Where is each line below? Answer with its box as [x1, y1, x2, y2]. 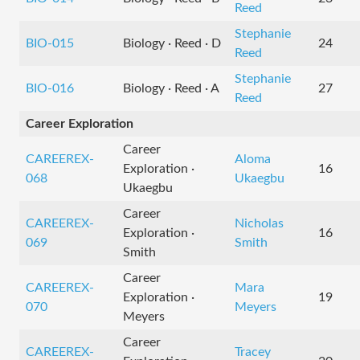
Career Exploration [26, 117, 133, 130]
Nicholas [235, 217, 284, 230]
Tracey [235, 346, 271, 358]
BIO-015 [26, 37, 74, 50]
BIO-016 [26, 82, 74, 95]
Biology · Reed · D [123, 37, 221, 50]
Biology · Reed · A [123, 82, 219, 95]
